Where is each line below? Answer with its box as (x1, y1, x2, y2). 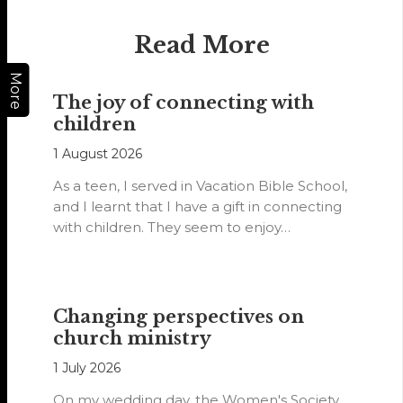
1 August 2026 (53, 146, 143, 163)
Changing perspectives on (53, 306, 305, 328)
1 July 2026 (53, 360, 121, 377)
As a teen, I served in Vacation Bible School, (53, 177, 348, 195)
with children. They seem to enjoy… (53, 219, 291, 237)
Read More (133, 31, 270, 60)
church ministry (53, 327, 212, 350)
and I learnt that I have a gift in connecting (53, 198, 343, 216)
